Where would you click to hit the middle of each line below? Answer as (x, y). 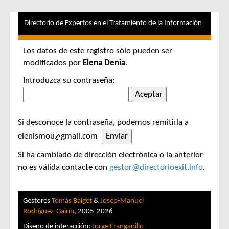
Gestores (37, 201)
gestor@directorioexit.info (156, 167)
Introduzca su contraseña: (69, 81)
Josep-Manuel (122, 201)
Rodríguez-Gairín (49, 211)
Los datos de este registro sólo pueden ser (98, 51)
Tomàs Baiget (72, 201)
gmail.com (81, 136)
